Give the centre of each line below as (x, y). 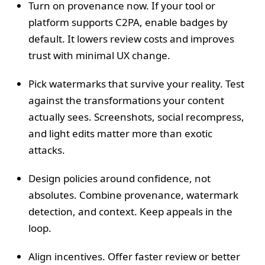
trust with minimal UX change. (99, 56)
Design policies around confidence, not (119, 179)
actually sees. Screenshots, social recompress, (136, 117)
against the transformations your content (126, 101)
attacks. (47, 150)
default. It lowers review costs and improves (131, 39)
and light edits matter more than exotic (120, 134)
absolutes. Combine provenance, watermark (133, 195)
